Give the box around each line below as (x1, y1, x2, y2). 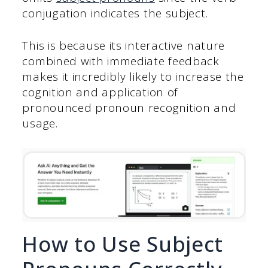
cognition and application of (22, 84, 179, 100)
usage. (22, 115, 62, 132)
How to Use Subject (22, 229, 224, 258)
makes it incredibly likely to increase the (22, 69, 244, 85)
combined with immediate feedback (22, 53, 220, 69)
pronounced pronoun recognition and (22, 100, 236, 116)
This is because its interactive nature (22, 38, 226, 54)
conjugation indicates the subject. (22, 5, 208, 21)
